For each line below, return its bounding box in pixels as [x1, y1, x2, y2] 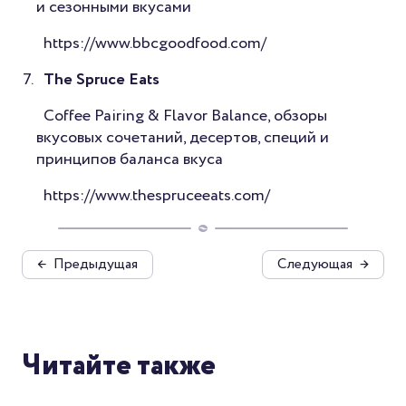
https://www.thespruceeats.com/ [43, 184, 270, 208]
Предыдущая [53, 254, 138, 275]
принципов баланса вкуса [36, 148, 223, 172]
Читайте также [22, 344, 216, 389]
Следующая [277, 254, 353, 275]
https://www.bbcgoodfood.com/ [43, 32, 266, 56]
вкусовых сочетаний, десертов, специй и [36, 126, 329, 150]
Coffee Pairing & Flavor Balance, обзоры [43, 104, 327, 129]
